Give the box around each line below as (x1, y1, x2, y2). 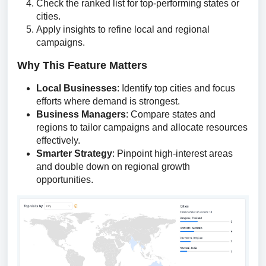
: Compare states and (126, 109, 216, 119)
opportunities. (36, 175, 93, 185)
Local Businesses (36, 83, 117, 93)
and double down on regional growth (36, 161, 190, 172)
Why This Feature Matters (17, 59, 147, 71)
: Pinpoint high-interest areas (112, 148, 233, 159)
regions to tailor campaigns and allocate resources (36, 122, 248, 132)
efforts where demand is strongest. (36, 96, 180, 106)
